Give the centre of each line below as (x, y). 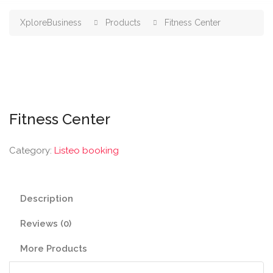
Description (47, 199)
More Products (54, 249)
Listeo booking (87, 151)
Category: (32, 151)
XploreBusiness (51, 23)
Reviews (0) (46, 224)
